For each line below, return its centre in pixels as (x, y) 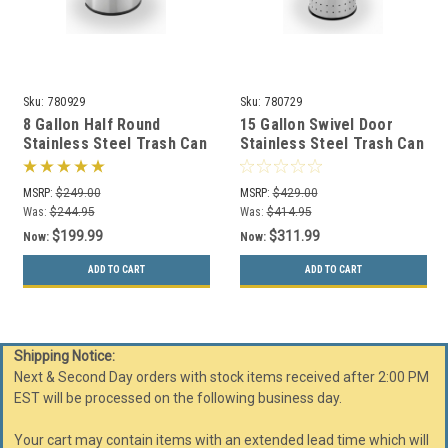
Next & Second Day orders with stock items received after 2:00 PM (221, 376)
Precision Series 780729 (325, 162)
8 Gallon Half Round (91, 124)
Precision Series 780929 (108, 162)
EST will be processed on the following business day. (177, 397)
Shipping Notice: (64, 355)
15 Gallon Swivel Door (316, 124)
